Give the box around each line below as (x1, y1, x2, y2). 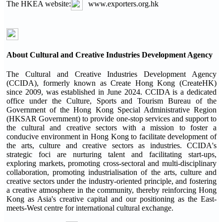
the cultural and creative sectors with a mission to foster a (6, 123, 217, 132)
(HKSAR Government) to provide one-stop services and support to (6, 114, 217, 123)
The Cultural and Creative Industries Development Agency (6, 70, 217, 79)
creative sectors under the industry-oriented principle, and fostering (6, 177, 217, 186)
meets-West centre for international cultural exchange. (6, 204, 173, 213)
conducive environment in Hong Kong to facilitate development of (6, 132, 217, 141)
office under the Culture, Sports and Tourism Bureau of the (6, 97, 217, 106)
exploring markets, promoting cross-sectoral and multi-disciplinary (6, 159, 217, 168)
